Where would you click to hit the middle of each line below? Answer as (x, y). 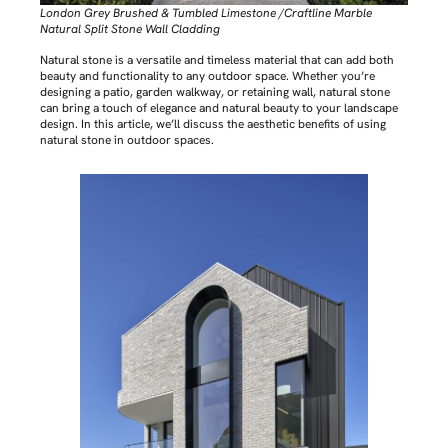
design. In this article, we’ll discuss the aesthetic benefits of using (213, 123)
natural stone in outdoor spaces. (127, 139)
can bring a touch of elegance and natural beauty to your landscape (219, 107)
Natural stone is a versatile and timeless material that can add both (217, 59)
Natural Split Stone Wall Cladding (130, 29)
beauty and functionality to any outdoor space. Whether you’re (207, 75)
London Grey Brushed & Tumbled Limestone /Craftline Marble (206, 13)
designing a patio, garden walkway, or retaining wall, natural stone (215, 91)
